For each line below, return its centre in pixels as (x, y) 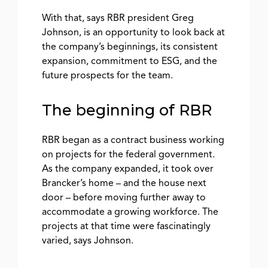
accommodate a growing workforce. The (130, 212)
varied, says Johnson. (88, 241)
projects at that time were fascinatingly (126, 226)
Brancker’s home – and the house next (124, 183)
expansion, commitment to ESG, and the (130, 61)
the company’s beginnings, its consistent (130, 47)
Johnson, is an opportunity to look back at (133, 33)
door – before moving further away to (124, 198)
